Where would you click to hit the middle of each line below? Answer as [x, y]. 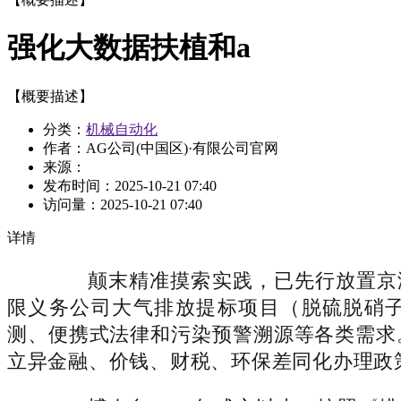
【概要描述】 [50, 96]
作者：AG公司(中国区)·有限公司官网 [161, 148]
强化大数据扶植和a [129, 48]
